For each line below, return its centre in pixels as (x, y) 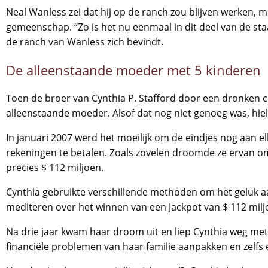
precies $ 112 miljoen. (55, 167)
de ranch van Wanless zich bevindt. (85, 42)
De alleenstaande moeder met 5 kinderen (133, 70)
